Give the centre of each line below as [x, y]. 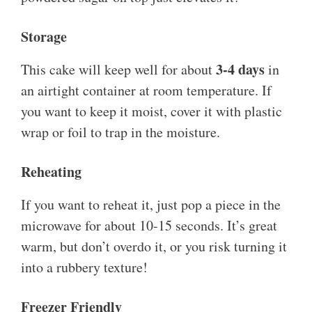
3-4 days [240, 70]
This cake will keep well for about [118, 70]
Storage [44, 37]
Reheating [51, 172]
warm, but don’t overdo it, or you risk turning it [154, 247]
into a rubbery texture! [84, 267]
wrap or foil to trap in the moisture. [120, 132]
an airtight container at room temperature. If [146, 91]
